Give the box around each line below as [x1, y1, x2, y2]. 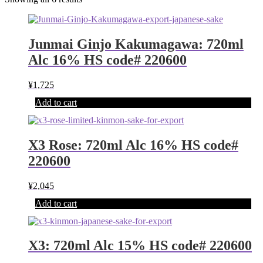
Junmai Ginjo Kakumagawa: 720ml [28, 36, 244, 52]
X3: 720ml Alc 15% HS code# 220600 [28, 238, 252, 254]
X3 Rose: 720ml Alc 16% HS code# [28, 137, 238, 153]
